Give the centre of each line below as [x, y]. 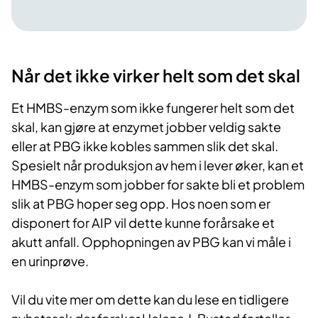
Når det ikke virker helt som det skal [156, 75]
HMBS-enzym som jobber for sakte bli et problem [158, 184]
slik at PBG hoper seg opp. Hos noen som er [141, 203]
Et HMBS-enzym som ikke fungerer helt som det [153, 107]
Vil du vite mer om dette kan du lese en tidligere [150, 299]
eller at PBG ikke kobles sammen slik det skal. [145, 146]
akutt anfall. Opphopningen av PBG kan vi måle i [151, 241]
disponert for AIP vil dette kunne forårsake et [143, 222]
